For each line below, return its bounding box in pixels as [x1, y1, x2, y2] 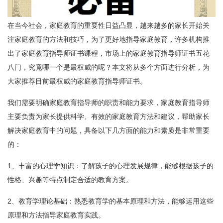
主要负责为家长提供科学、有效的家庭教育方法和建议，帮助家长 [7, 112, 210, 121]
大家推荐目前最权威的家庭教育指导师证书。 [7, 77, 147, 86]
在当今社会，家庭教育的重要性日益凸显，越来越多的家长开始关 [7, 21, 210, 30]
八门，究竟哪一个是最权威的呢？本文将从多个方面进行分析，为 [7, 63, 210, 72]
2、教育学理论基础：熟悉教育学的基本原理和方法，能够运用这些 [7, 197, 214, 206]
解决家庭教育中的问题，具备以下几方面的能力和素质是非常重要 [7, 126, 210, 135]
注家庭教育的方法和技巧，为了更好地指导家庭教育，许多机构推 [7, 35, 210, 44]
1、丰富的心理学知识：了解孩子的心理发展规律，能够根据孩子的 [7, 162, 214, 170]
